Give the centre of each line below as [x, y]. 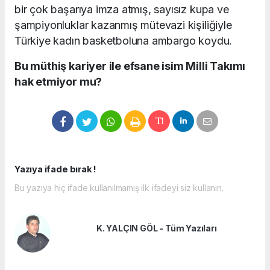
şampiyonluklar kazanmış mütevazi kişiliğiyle [123, 25]
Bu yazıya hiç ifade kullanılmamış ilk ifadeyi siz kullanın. [119, 188]
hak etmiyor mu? [58, 82]
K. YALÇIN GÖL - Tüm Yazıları [157, 228]
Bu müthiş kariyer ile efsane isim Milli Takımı [130, 66]
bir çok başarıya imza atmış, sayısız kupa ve [122, 10]
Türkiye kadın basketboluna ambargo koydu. [124, 41]
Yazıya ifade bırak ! [56, 169]
